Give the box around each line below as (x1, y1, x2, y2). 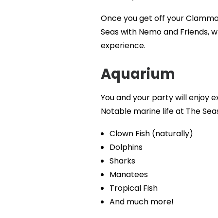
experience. (100, 40, 145, 51)
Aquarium (100, 64, 175, 84)
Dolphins (109, 142, 143, 153)
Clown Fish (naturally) (109, 128, 193, 139)
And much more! (109, 196, 174, 207)
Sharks (109, 155, 135, 166)
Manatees (109, 169, 148, 180)
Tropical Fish (109, 182, 158, 194)
